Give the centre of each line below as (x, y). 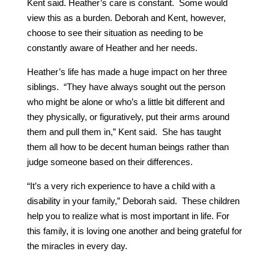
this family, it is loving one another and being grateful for (134, 231)
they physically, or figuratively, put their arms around (128, 116)
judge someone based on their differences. (110, 162)
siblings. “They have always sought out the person (126, 86)
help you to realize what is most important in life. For (128, 216)
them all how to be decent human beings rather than (128, 147)
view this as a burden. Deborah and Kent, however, (126, 17)
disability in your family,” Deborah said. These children (133, 201)
